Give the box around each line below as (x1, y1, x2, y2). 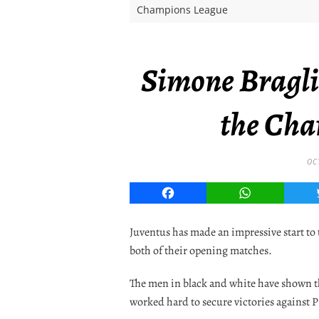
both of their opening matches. (130, 242, 272, 258)
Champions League (137, 2, 228, 16)
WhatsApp (244, 184, 300, 201)
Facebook (167, 184, 219, 201)
